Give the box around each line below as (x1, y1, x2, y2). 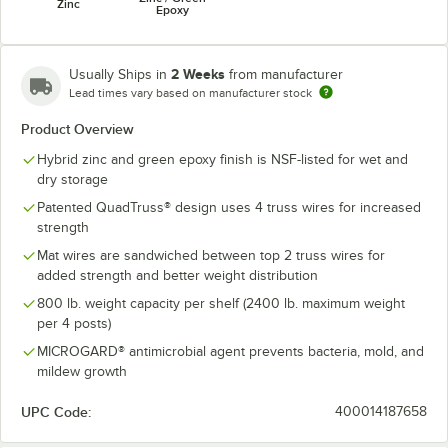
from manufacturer (229, 67, 343, 82)
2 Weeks (171, 66, 225, 82)
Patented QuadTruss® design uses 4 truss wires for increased (37, 200, 421, 215)
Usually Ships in (69, 67, 171, 82)
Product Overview (21, 121, 134, 137)
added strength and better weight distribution (37, 268, 318, 283)
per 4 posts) (37, 316, 111, 331)
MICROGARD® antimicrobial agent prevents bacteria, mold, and (37, 344, 424, 359)
